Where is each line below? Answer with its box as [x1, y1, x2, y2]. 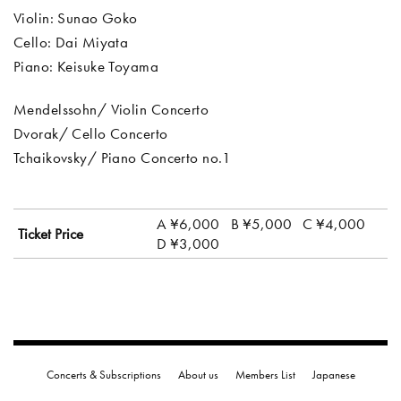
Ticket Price [18, 224, 83, 244]
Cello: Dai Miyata [13, 31, 129, 52]
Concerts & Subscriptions [46, 367, 161, 383]
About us [177, 367, 218, 383]
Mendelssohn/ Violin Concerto [13, 99, 209, 120]
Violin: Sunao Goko [13, 7, 138, 28]
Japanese [311, 367, 355, 383]
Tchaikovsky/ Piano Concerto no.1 [13, 148, 232, 168]
